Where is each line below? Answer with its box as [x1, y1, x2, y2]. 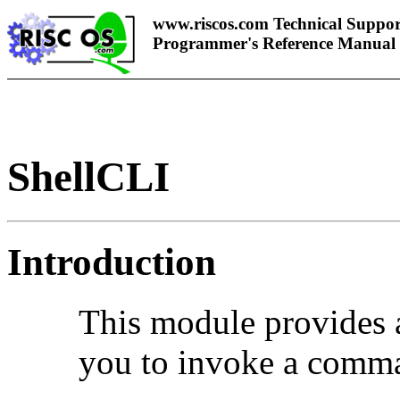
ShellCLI [7, 154, 170, 201]
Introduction [7, 240, 216, 283]
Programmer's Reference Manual [153, 34, 396, 53]
